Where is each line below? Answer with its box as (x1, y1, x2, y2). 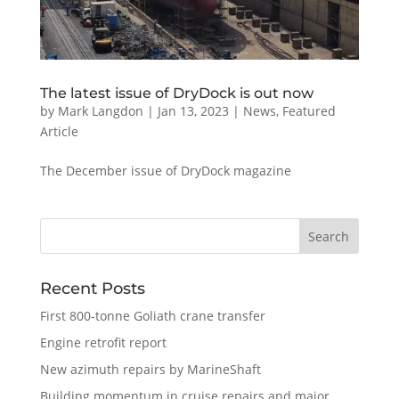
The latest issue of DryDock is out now (39, 84, 313, 102)
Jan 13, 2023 (157, 102, 229, 119)
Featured (281, 102, 336, 119)
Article (39, 122, 78, 140)
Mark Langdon (57, 102, 143, 119)
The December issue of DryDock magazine (39, 161, 291, 179)
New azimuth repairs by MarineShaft (39, 360, 261, 378)
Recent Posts (39, 278, 145, 298)
